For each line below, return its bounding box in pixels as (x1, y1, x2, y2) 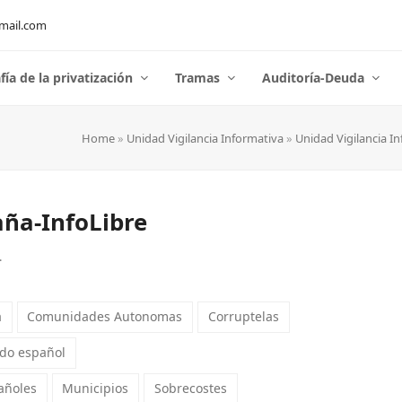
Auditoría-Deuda (262, 69, 368, 86)
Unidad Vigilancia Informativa (127, 129, 284, 146)
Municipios (62, 379, 129, 397)
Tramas (175, 69, 223, 86)
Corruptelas (207, 308, 279, 326)
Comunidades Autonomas (27, 308, 183, 326)
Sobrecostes (153, 379, 227, 397)
